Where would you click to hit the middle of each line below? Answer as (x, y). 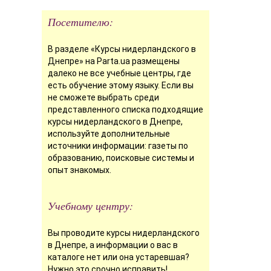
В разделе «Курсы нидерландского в (122, 49)
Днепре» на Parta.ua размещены (113, 61)
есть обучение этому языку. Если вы (120, 85)
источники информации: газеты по (118, 145)
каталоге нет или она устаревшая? (118, 257)
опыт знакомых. (79, 170)
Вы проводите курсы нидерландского (123, 233)
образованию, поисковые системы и (121, 158)
